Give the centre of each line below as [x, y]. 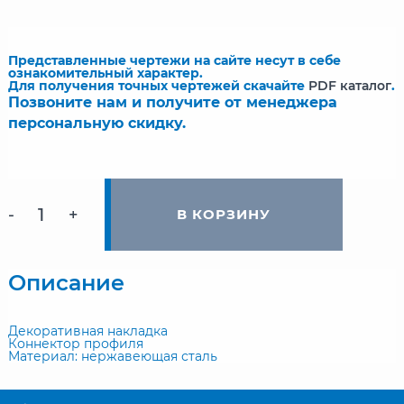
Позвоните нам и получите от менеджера [173, 102]
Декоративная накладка [88, 331]
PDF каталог [350, 86]
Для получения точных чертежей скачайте [158, 86]
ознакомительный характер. [106, 73]
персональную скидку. [97, 123]
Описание [66, 283]
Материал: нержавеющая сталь [113, 356]
